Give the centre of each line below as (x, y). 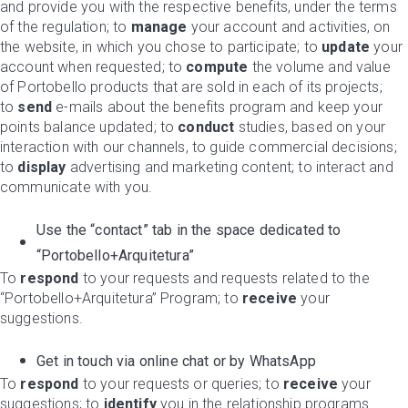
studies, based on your (310, 127)
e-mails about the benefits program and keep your (217, 107)
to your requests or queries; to (181, 384)
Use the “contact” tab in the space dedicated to (189, 230)
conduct (206, 127)
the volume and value (319, 67)
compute (217, 67)
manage (159, 27)
